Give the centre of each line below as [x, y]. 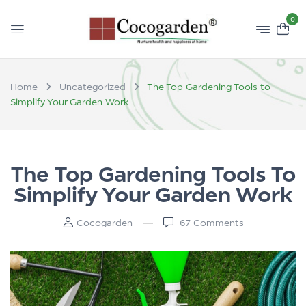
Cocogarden [104, 223]
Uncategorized [93, 87]
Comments [217, 223]
